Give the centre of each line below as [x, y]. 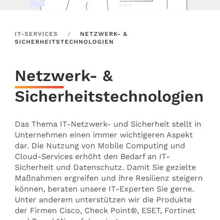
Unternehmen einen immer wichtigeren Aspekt [104, 135]
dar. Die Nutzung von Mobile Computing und [100, 145]
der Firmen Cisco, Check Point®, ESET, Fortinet [105, 210]
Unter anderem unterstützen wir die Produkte [103, 199]
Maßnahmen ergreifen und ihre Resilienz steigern [109, 178]
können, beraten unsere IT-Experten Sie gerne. [104, 189]
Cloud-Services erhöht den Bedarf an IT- [92, 156]
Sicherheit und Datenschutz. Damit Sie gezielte [105, 167]
